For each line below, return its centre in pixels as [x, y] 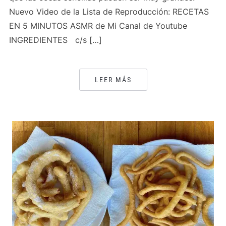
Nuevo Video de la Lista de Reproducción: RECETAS [109, 12]
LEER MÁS [113, 80]
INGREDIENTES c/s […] [55, 40]
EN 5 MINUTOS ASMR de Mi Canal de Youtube [100, 26]
